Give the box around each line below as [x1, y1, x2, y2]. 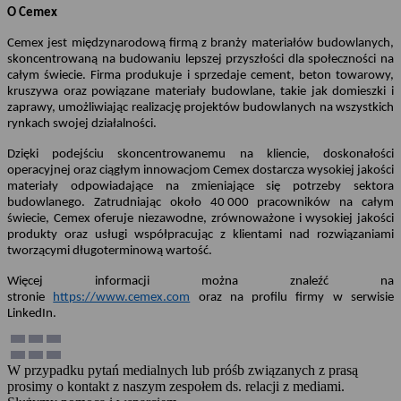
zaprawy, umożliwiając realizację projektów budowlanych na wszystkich [7, 100, 394, 115]
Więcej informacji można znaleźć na [7, 274, 394, 288]
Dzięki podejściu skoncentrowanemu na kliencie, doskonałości [7, 147, 394, 161]
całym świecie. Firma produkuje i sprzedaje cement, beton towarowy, [7, 68, 394, 82]
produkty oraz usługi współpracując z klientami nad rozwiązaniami [7, 227, 394, 242]
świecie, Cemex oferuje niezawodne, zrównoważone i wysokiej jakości [7, 211, 394, 226]
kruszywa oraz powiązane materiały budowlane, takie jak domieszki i [7, 84, 394, 98]
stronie [7, 290, 54, 304]
